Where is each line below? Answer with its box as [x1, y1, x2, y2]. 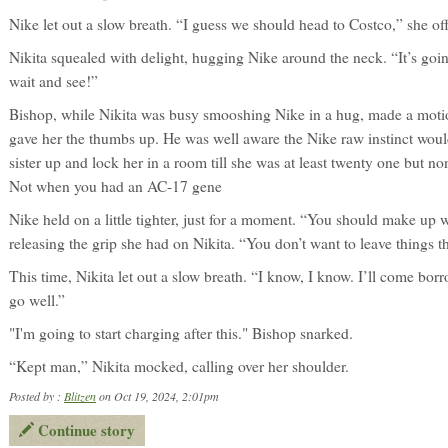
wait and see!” [9, 71, 98, 91]
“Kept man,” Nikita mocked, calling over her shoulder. [9, 356, 349, 376]
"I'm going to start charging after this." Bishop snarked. [9, 323, 353, 343]
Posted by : [9, 388, 64, 404]
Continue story [34, 419, 135, 441]
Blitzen [64, 388, 96, 404]
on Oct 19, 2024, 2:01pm [96, 388, 219, 404]
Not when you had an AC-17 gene [9, 176, 222, 196]
